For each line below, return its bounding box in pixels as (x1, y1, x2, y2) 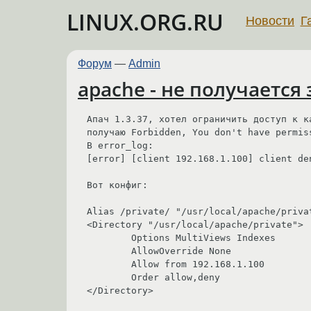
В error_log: (87, 140, 153, 151)
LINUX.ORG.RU (67, 7, 224, 37)
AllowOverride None (87, 245, 131, 256)
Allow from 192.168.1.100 (87, 258, 131, 269)
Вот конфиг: (87, 179, 148, 190)
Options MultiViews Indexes (87, 232, 131, 243)
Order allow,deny (87, 271, 131, 283)
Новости (246, 13, 294, 28)
